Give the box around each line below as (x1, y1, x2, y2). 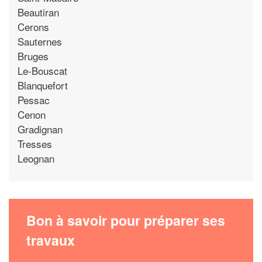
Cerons (18, 19, 49, 34)
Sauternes (18, 33, 62, 49)
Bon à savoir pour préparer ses (26, 211, 225, 230)
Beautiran (18, 4, 59, 19)
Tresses (18, 136, 52, 151)
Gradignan (18, 121, 63, 136)
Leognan (18, 150, 54, 166)
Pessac (18, 92, 50, 107)
